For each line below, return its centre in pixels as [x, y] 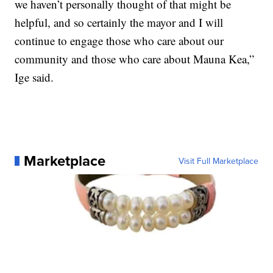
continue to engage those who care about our [119, 41]
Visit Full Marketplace [218, 161]
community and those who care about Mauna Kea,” [135, 59]
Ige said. [34, 77]
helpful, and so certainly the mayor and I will [119, 22]
